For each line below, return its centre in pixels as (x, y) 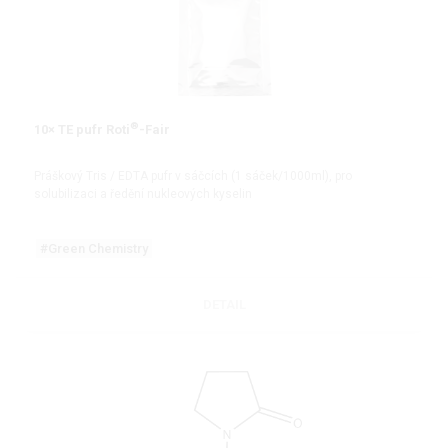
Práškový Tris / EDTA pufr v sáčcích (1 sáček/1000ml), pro (193, 175)
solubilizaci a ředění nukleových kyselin (143, 193)
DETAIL (224, 304)
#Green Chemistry (94, 248)
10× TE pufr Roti (82, 130)
